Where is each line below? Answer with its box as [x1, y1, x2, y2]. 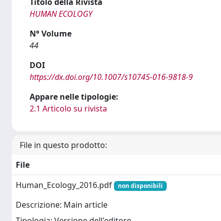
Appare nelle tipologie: [30, 91, 118, 102]
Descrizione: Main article [16, 199, 108, 211]
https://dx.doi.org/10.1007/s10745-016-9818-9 [30, 72, 193, 82]
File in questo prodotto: [20, 140, 107, 150]
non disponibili [117, 182, 163, 190]
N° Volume [30, 28, 72, 39]
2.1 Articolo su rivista [30, 103, 107, 114]
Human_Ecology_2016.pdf [16, 180, 114, 190]
